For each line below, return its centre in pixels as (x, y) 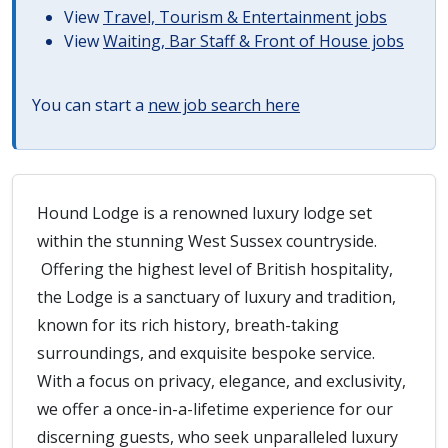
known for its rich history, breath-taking (188, 325)
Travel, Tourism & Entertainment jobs (245, 17)
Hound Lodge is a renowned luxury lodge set (204, 213)
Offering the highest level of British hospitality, (215, 269)
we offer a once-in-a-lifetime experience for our (215, 409)
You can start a (90, 105)
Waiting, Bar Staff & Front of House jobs (253, 41)
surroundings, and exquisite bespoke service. (206, 353)
